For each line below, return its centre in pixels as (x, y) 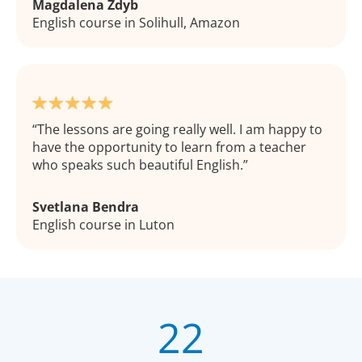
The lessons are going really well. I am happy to (180, 129)
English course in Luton (103, 224)
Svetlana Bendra (86, 206)
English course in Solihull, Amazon (136, 22)
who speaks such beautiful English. (138, 164)
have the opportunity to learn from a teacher (169, 147)
